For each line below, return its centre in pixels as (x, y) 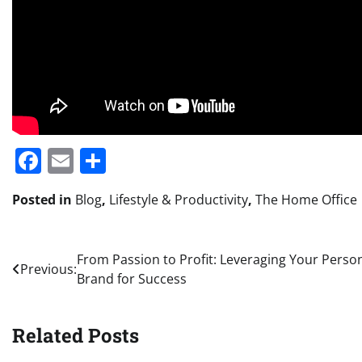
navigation (62, 293)
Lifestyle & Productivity (179, 200)
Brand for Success (132, 279)
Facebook (99, 161)
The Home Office (306, 200)
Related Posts (76, 335)
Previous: (48, 269)
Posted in (44, 200)
